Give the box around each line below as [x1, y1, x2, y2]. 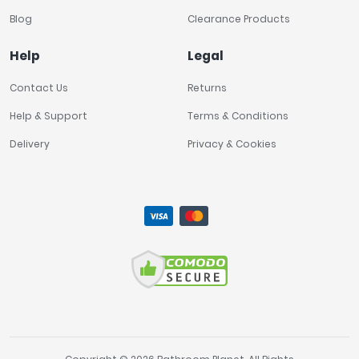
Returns [187, 80, 227, 95]
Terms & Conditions [187, 108, 288, 123]
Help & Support [10, 108, 87, 123]
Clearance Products [187, 12, 290, 26]
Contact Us [10, 80, 68, 95]
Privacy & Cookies [187, 136, 276, 151]
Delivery [10, 136, 50, 151]
